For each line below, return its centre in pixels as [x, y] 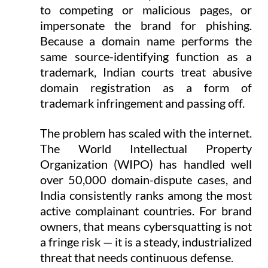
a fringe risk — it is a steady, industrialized [146, 241]
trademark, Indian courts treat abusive [146, 71]
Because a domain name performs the [146, 40]
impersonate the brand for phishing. [146, 25]
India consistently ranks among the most [146, 195]
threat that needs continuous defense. [136, 257]
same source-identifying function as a [146, 56]
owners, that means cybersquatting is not [146, 226]
